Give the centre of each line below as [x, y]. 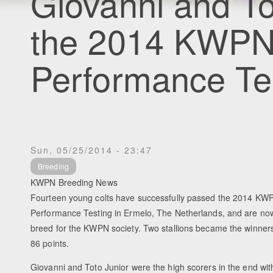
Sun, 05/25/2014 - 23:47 [91, 150]
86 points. [50, 243]
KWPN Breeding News [74, 183]
